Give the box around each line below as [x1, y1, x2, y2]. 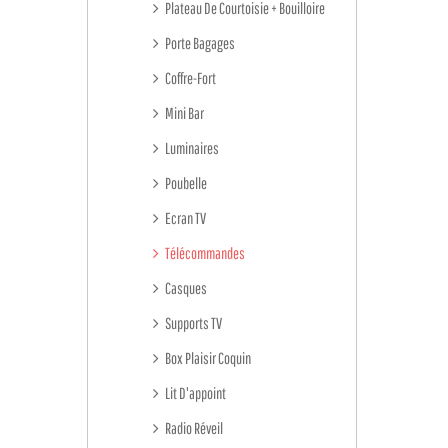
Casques [163, 279, 207, 297]
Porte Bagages [163, 34, 235, 52]
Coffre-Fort [163, 69, 216, 87]
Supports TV [163, 314, 222, 332]
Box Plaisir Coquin [163, 349, 251, 367]
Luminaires [163, 139, 219, 157]
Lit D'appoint [163, 384, 226, 402]
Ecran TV [163, 209, 206, 227]
